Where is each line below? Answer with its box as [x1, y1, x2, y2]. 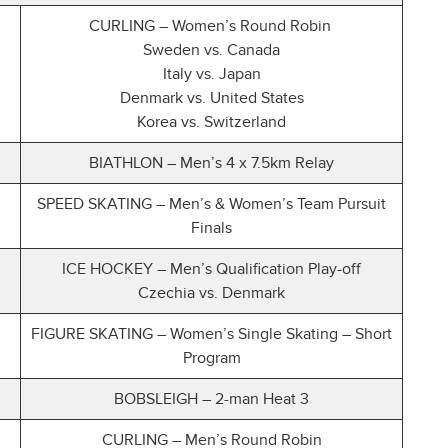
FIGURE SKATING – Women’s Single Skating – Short [31, 325, 392, 344]
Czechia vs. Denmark [138, 284, 285, 303]
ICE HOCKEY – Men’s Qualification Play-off [62, 260, 361, 279]
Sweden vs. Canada [143, 41, 280, 60]
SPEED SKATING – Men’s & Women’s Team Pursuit [37, 195, 386, 214]
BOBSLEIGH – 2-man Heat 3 [114, 390, 309, 409]
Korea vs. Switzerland [137, 113, 286, 132]
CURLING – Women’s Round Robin [88, 17, 335, 36]
